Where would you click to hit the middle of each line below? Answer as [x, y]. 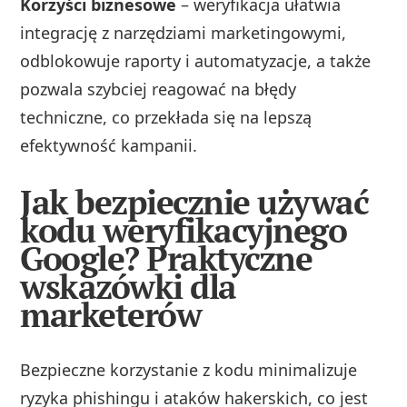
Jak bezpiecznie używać [194, 202]
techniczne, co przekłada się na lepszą [166, 117]
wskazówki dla [128, 286]
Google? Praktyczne [166, 258]
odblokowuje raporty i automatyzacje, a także [196, 60]
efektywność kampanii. [109, 145]
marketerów [111, 314]
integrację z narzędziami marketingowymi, [184, 32]
